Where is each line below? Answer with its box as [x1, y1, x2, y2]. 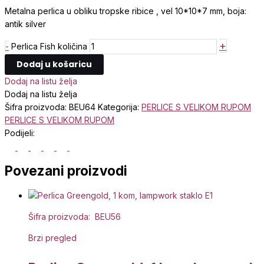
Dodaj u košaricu [16, 58, 92, 70]
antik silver [5, 18, 46, 29]
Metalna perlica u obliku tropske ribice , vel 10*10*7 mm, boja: [5, 5, 246, 16]
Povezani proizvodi [5, 163, 127, 179]
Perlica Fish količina [11, 41, 87, 51]
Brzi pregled [28, 233, 77, 243]
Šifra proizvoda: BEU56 [28, 212, 121, 222]
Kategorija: [98, 101, 141, 112]
